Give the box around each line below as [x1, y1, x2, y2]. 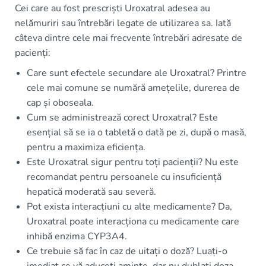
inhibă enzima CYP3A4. [27, 230, 127, 243]
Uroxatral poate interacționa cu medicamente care [27, 215, 239, 228]
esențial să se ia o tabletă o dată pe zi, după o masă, [27, 126, 246, 139]
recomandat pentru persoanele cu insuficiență [27, 170, 221, 183]
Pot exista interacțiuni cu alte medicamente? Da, [27, 200, 232, 213]
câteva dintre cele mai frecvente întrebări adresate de [15, 31, 242, 45]
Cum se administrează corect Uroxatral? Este [27, 111, 218, 124]
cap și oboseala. [27, 96, 94, 109]
